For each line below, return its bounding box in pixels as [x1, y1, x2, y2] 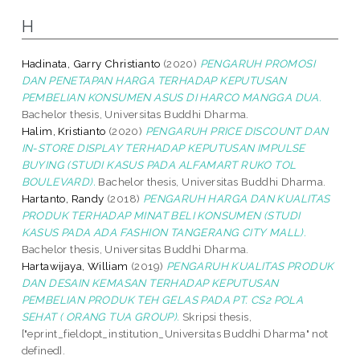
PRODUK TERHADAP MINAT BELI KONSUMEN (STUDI [21, 208, 301, 222]
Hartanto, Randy [21, 191, 104, 205]
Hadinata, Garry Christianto [21, 56, 161, 70]
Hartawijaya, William [21, 259, 129, 272]
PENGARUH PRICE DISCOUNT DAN [145, 124, 329, 137]
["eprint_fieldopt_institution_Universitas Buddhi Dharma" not [21, 326, 329, 340]
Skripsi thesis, [179, 309, 252, 323]
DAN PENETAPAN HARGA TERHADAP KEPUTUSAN [21, 73, 287, 87]
